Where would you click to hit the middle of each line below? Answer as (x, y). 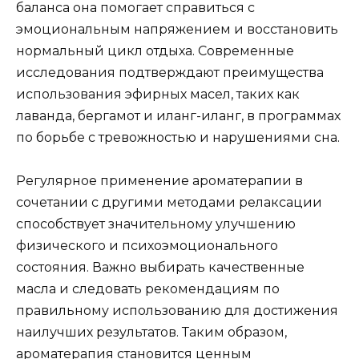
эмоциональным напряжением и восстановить (177, 29)
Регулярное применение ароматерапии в (159, 180)
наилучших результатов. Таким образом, (151, 332)
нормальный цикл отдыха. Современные (155, 50)
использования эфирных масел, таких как (158, 94)
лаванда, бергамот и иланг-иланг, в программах (178, 115)
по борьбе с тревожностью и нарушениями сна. (178, 137)
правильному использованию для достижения (177, 310)
